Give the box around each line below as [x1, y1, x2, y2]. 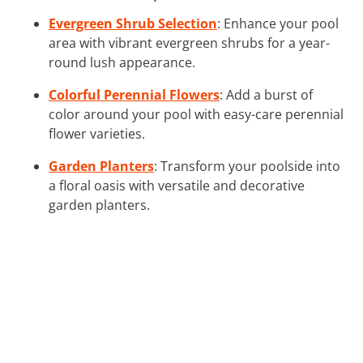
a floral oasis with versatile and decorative [49, 176, 305, 194]
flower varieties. [49, 124, 145, 143]
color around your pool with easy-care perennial [49, 105, 344, 123]
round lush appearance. [49, 53, 195, 71]
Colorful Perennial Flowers [49, 85, 220, 104]
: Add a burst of [220, 85, 313, 104]
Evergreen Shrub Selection [49, 14, 217, 32]
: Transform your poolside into [154, 156, 340, 175]
